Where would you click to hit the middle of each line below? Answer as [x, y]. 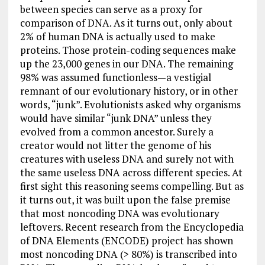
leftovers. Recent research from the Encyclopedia [132, 227]
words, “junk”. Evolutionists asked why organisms [130, 104]
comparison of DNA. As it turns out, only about [126, 23]
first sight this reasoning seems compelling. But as [132, 186]
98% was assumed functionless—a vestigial [115, 77]
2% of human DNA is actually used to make [117, 36]
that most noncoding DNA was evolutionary [119, 213]
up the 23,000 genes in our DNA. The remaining [126, 64]
